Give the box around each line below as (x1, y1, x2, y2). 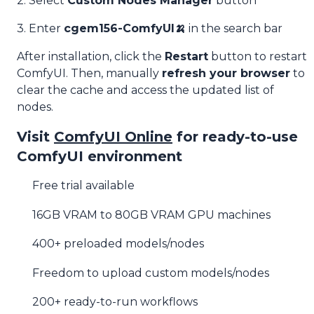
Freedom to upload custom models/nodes (32, 266, 270, 280)
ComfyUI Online (54, 128, 172, 145)
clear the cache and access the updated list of (17, 83, 274, 97)
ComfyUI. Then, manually (17, 67, 162, 80)
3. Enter (17, 22, 64, 35)
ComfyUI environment (17, 148, 182, 165)
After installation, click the (17, 50, 165, 63)
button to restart (208, 50, 307, 63)
